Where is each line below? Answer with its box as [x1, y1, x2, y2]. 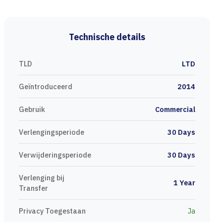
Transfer [19, 183, 48, 193]
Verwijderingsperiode [19, 150, 91, 160]
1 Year [173, 178, 195, 187]
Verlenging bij [19, 173, 64, 182]
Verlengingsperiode [19, 127, 84, 137]
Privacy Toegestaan [19, 206, 86, 216]
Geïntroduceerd [19, 82, 72, 91]
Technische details [69, 31, 145, 43]
